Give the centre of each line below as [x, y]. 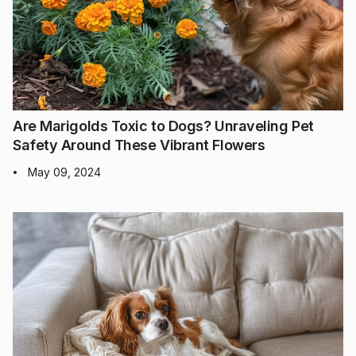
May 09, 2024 [64, 172]
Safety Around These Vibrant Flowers [139, 145]
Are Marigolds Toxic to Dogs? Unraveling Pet [163, 126]
